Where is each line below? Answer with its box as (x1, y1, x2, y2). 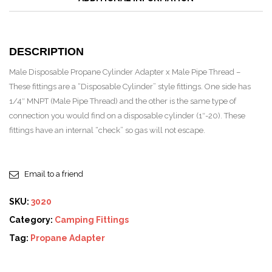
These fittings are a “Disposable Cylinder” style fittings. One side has (9, 82, 251, 91)
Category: (9, 215, 55, 225)
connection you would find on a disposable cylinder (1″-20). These (9, 111, 245, 120)
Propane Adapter (30, 233, 105, 243)
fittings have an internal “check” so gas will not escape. (9, 126, 205, 135)
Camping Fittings (55, 215, 129, 225)
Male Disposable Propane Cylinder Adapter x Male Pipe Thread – (9, 67, 240, 76)
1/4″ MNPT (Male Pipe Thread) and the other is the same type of (9, 97, 236, 106)
